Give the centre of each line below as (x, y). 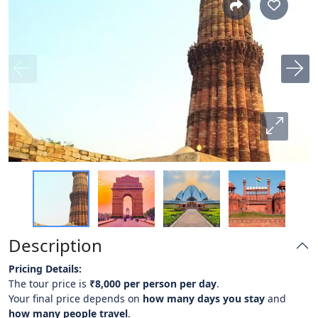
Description (55, 245)
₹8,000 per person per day (153, 284)
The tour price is (49, 284)
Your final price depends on (76, 298)
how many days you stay (204, 298)
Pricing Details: (45, 269)
